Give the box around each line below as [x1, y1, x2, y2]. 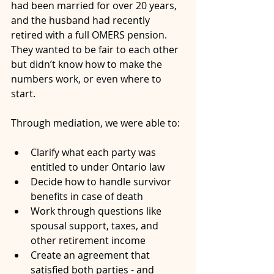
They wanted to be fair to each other [11, 43, 181, 57]
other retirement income [31, 234, 146, 248]
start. [11, 87, 35, 101]
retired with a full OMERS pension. [11, 28, 169, 42]
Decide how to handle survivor [31, 175, 174, 189]
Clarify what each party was [31, 146, 158, 160]
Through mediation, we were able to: [11, 116, 180, 130]
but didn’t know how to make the [11, 57, 165, 72]
